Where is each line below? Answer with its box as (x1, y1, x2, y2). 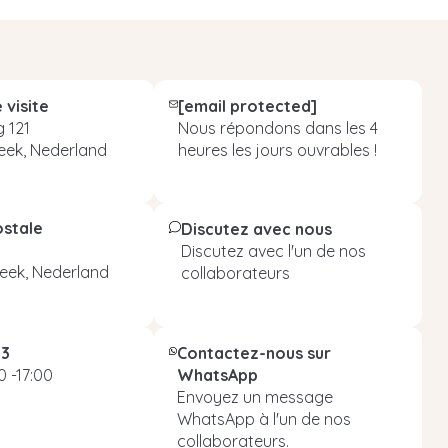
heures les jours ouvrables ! (177, 140, 377, 160)
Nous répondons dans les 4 (177, 118, 378, 138)
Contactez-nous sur (176, 342, 331, 363)
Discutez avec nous (180, 219, 332, 240)
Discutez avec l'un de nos (180, 241, 366, 262)
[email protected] (177, 96, 317, 116)
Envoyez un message (176, 386, 333, 407)
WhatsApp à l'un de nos (176, 408, 351, 429)
